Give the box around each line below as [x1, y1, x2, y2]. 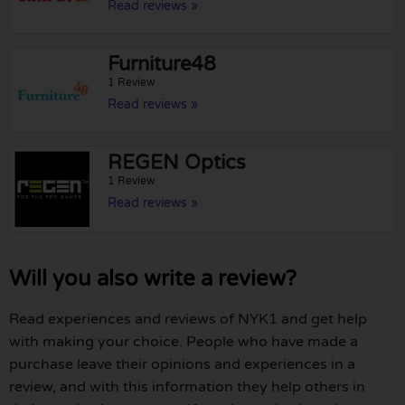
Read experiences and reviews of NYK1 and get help [9, 309, 367, 328]
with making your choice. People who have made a [9, 332, 358, 351]
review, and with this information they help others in [9, 377, 365, 396]
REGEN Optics [108, 151, 247, 175]
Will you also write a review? [9, 265, 297, 292]
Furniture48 [108, 52, 217, 77]
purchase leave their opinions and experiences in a [9, 354, 355, 373]
